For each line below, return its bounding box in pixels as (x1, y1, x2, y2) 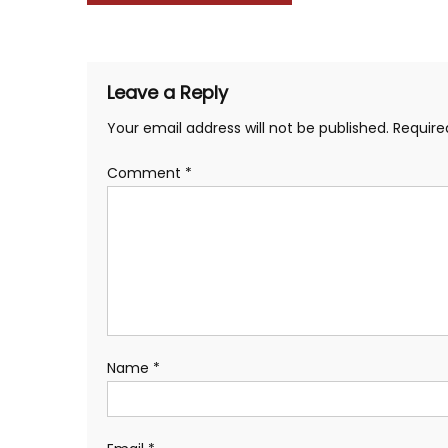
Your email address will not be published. (107, 118, 389, 138)
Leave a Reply (107, 80, 228, 105)
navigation (86, 8, 247, 50)
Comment (107, 163, 185, 183)
